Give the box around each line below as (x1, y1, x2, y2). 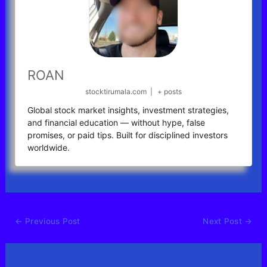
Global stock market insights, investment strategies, (27, 104, 229, 115)
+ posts (157, 86, 182, 96)
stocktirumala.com (85, 86, 147, 96)
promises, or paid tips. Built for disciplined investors (27, 129, 228, 140)
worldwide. (27, 142, 70, 153)
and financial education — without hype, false (27, 117, 205, 128)
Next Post (203, 216, 245, 226)
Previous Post (22, 216, 80, 226)
